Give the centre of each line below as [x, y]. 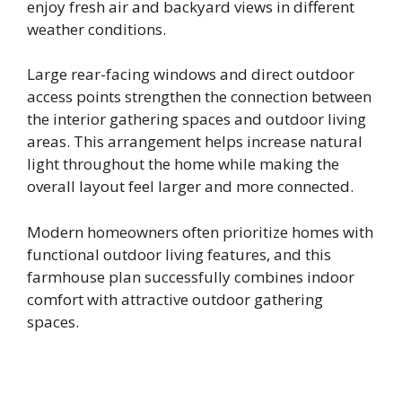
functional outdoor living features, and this [179, 254]
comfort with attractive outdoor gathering [175, 299]
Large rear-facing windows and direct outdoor [191, 74]
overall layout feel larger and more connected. [190, 187]
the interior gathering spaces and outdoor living [197, 119]
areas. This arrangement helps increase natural [195, 142]
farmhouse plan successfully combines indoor [191, 276]
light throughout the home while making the [183, 164]
